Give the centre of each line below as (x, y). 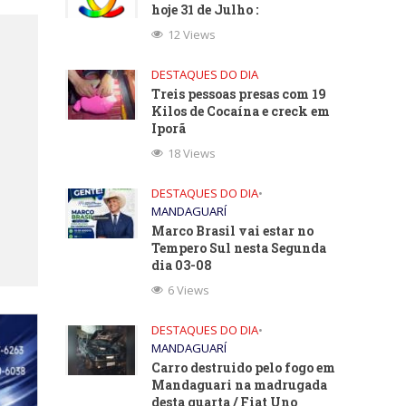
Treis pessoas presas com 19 (239, 94)
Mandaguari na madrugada (240, 385)
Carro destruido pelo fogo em (244, 367)
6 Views (189, 290)
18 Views (192, 153)
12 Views (192, 34)
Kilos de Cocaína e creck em (241, 111)
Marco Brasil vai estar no (233, 231)
